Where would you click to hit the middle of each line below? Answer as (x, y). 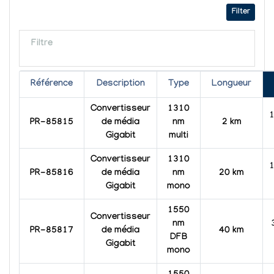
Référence (52, 84)
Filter (241, 12)
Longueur (231, 84)
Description (120, 84)
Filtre (42, 44)
